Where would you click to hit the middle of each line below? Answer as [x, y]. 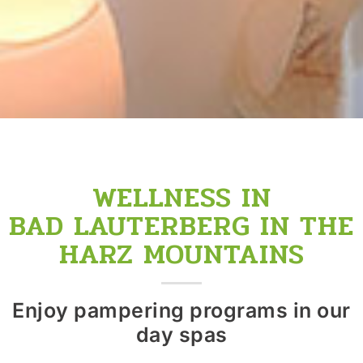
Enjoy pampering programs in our [181, 310]
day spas [181, 334]
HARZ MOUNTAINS [181, 254]
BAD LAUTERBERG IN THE [181, 225]
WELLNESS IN [181, 197]
